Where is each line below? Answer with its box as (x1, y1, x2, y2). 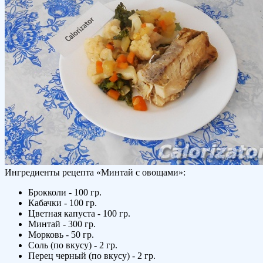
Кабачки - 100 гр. (28, 197, 97, 208)
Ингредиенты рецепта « (5, 167, 101, 177)
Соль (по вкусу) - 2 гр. (28, 240, 117, 250)
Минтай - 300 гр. (28, 218, 96, 229)
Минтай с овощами (101, 167, 178, 177)
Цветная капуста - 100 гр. (28, 208, 130, 218)
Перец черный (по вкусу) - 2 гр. (28, 250, 156, 261)
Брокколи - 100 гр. (28, 187, 102, 197)
